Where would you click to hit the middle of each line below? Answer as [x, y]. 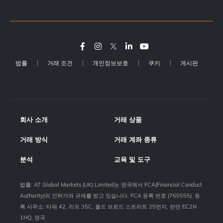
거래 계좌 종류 [135, 139]
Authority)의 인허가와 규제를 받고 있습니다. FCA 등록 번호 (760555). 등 [110, 195]
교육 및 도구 [132, 159]
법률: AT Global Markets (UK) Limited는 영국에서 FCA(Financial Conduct [111, 184]
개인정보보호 [110, 63]
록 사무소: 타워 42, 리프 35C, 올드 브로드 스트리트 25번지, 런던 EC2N [108, 206]
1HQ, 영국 [33, 217]
